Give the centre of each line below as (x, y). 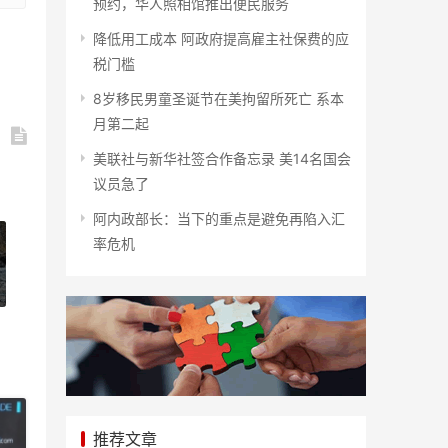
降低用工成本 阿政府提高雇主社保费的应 (221, 38)
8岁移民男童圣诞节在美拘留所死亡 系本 (218, 98)
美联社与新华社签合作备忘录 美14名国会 (222, 158)
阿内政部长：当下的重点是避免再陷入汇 (219, 218)
